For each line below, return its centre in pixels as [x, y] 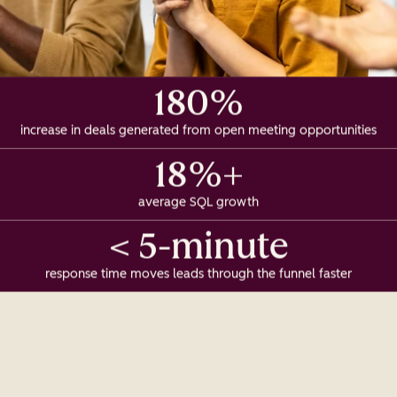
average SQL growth [198, 202]
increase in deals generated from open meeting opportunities [198, 130]
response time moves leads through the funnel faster [198, 274]
